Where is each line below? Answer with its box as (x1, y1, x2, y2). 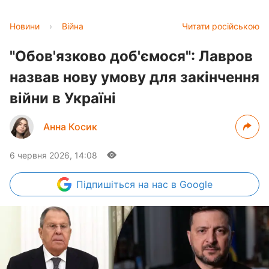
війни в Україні (10, 89, 116, 107)
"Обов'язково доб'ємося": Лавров (10, 47, 253, 65)
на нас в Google (138, 178, 213, 190)
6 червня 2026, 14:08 (10, 150, 97, 160)
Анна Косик (43, 121, 97, 133)
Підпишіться (76, 178, 138, 190)
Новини (10, 21, 40, 31)
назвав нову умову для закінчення (10, 68, 259, 86)
